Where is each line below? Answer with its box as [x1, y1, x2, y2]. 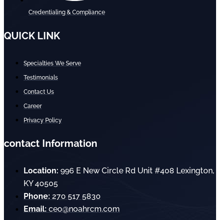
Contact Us [24, 88, 54, 95]
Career [24, 102, 42, 110]
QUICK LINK [4, 29, 60, 42]
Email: [24, 204, 47, 214]
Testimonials [24, 74, 58, 81]
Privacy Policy [24, 116, 62, 124]
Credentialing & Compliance [28, 9, 105, 16]
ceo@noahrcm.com [47, 204, 120, 214]
